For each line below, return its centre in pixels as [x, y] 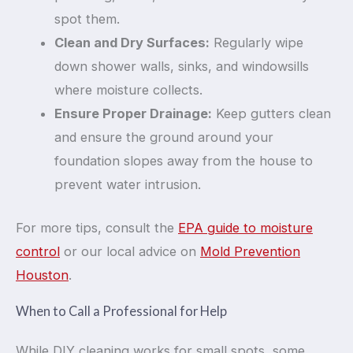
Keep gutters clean [272, 114]
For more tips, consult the [97, 227]
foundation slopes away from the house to [184, 161]
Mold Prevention [250, 251]
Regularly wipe [257, 43]
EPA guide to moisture [245, 227]
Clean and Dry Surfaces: [132, 43]
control [38, 251]
